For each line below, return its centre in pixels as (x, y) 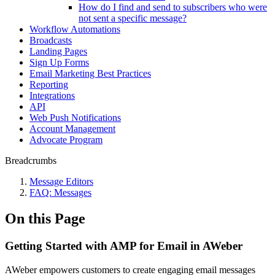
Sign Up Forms (59, 62)
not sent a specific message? (133, 18)
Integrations (52, 95)
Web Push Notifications (75, 118)
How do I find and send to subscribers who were (173, 7)
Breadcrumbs (31, 161)
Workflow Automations (75, 29)
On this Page (45, 218)
